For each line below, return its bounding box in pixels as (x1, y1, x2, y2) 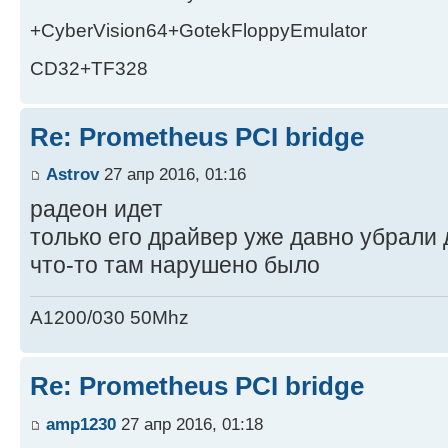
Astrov (46, 164, 99, 185)
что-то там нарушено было (30, 252, 320, 279)
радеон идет (30, 196, 163, 223)
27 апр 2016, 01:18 (116, 413, 263, 434)
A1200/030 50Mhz (30, 307, 189, 329)
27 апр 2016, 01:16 (99, 164, 246, 185)
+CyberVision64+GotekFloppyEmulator (30, 19, 367, 41)
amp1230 (46, 413, 116, 434)
